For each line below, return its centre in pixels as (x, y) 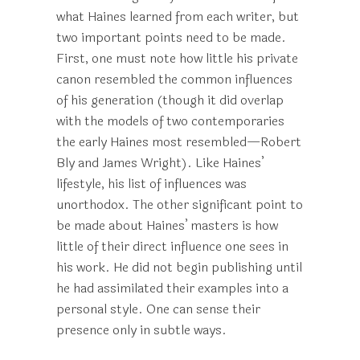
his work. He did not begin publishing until (179, 267)
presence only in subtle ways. (141, 330)
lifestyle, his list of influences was (151, 184)
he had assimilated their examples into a (172, 288)
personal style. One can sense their (158, 309)
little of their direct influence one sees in (172, 246)
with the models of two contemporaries (170, 121)
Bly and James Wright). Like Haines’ (160, 163)
